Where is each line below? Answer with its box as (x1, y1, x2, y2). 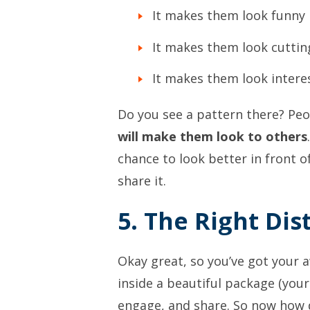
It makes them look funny (152, 7, 305, 24)
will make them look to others (118, 127, 307, 145)
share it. (118, 172, 166, 189)
